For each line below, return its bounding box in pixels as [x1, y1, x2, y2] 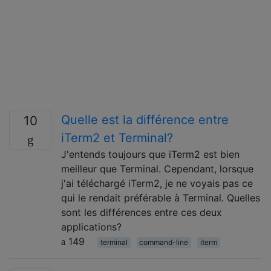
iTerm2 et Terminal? [61, 130, 173, 145]
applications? [61, 220, 122, 233]
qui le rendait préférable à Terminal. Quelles [61, 191, 260, 204]
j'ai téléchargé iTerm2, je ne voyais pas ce [61, 177, 253, 189]
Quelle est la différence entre [61, 112, 229, 127]
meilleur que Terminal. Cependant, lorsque [61, 162, 253, 175]
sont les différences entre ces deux [61, 206, 222, 218]
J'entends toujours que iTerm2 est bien [61, 148, 240, 160]
